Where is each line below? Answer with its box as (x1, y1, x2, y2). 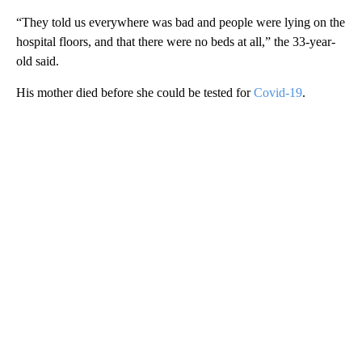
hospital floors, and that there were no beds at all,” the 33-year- (16, 34, 335, 48)
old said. (16, 53, 59, 68)
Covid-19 (254, 85, 302, 99)
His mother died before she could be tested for (16, 85, 254, 99)
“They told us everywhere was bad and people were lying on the (16, 15, 345, 29)
